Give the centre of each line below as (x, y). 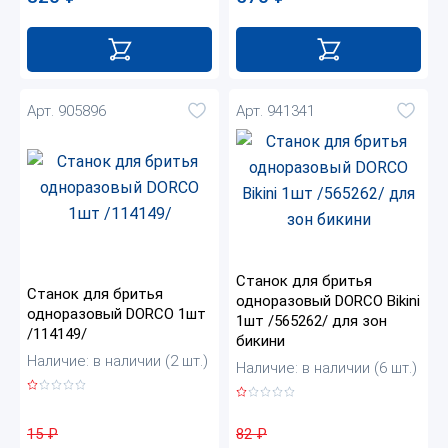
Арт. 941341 (275, 110)
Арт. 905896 (66, 110)
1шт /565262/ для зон (311, 321)
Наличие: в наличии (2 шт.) (117, 361)
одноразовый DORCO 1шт (116, 314)
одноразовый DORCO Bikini (328, 301)
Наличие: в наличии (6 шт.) (326, 368)
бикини (260, 341)
